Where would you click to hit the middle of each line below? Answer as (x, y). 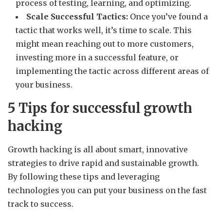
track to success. (41, 204)
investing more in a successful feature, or (97, 57)
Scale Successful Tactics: (77, 16)
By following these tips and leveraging (84, 176)
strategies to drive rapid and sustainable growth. (103, 163)
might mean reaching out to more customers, (105, 44)
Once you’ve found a (168, 16)
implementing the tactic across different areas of (112, 71)
